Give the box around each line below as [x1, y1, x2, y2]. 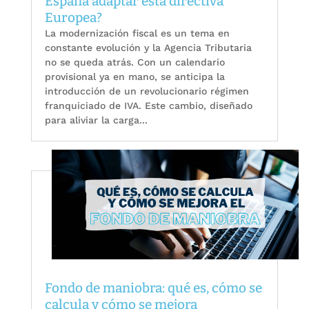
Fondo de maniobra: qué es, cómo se [44, 279, 262, 296]
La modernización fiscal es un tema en [44, 28, 230, 39]
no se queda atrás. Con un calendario [44, 57, 225, 68]
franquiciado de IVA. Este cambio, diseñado [44, 100, 252, 112]
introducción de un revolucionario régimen [44, 86, 249, 97]
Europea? [44, 10, 102, 26]
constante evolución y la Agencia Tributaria [44, 42, 252, 54]
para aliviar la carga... [44, 114, 148, 126]
